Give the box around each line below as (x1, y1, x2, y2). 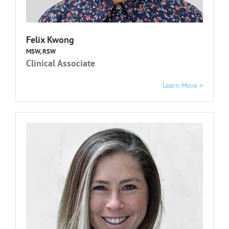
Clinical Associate (26, 57, 95, 69)
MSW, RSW (26, 47, 56, 56)
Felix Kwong (26, 33, 74, 45)
